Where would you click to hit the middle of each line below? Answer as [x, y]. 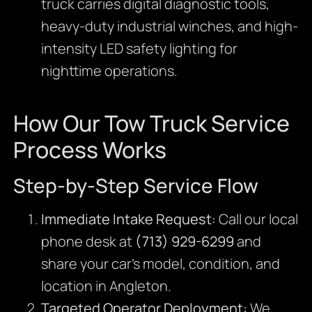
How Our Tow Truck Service [151, 123]
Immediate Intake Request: [128, 219]
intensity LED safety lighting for [139, 48]
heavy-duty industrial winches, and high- [169, 26]
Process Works [89, 149]
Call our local [257, 219]
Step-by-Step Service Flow [135, 185]
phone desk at [88, 241]
